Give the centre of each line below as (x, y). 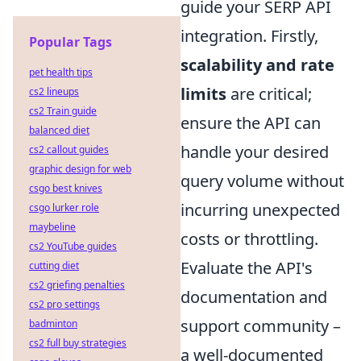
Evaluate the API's (247, 268)
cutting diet (54, 266)
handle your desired (255, 151)
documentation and (254, 297)
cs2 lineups (54, 91)
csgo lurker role (64, 207)
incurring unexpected (260, 210)
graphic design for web (80, 169)
